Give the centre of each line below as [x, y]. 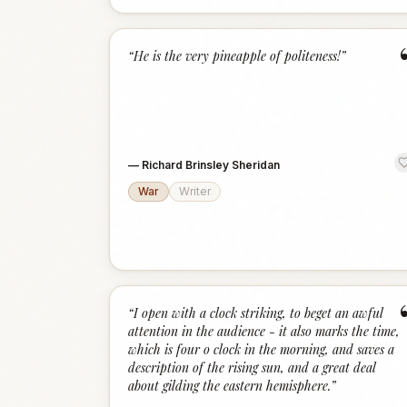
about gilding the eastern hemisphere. [229, 386]
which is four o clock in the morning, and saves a [261, 349]
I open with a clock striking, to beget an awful [258, 313]
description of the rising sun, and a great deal [252, 367]
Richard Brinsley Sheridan [211, 165]
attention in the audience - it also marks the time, [264, 331]
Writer [195, 191]
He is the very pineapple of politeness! [237, 56]
